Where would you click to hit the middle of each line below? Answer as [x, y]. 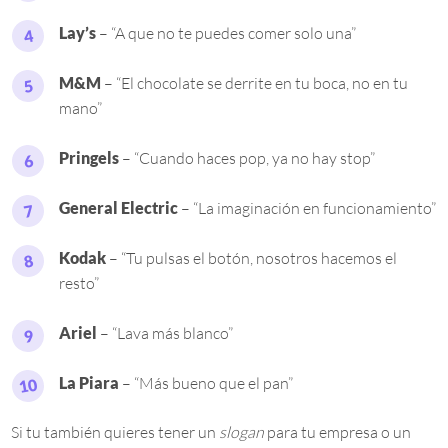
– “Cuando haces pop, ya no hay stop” [249, 158]
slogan [242, 432]
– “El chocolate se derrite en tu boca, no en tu [255, 83]
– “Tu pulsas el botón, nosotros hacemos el [252, 258]
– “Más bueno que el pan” [206, 383]
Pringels [91, 158]
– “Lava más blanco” [165, 333]
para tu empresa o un [338, 432]
